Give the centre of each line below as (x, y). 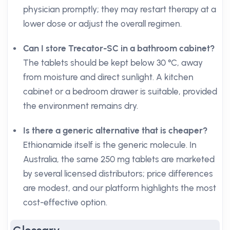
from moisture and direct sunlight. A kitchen (108, 77)
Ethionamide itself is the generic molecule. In (110, 145)
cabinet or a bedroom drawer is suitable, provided (120, 91)
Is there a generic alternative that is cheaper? (115, 130)
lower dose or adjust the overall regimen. (102, 24)
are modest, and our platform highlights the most (120, 188)
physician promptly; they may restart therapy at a (120, 9)
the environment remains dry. (81, 106)
